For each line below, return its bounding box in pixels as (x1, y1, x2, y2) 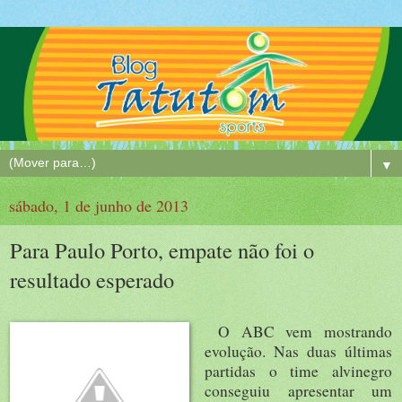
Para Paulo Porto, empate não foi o (10, 234, 314, 265)
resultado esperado (10, 264, 174, 294)
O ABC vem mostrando (205, 320, 392, 342)
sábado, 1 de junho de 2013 (9, 194, 188, 216)
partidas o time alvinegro (205, 360, 392, 381)
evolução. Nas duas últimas (205, 340, 392, 362)
